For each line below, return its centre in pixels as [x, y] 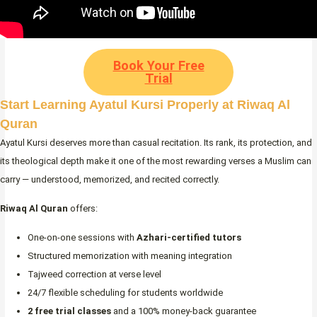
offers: [83, 208]
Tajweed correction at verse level [94, 274]
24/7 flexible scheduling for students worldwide [125, 292]
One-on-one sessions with [82, 237]
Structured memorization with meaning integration [130, 255]
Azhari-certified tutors [189, 237]
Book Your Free [158, 65]
